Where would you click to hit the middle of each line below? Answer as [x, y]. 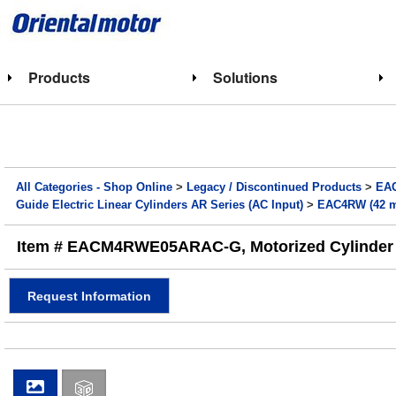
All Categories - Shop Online [95, 187]
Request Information [89, 296]
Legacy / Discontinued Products [274, 187]
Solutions [245, 77]
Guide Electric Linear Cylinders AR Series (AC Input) [160, 205]
